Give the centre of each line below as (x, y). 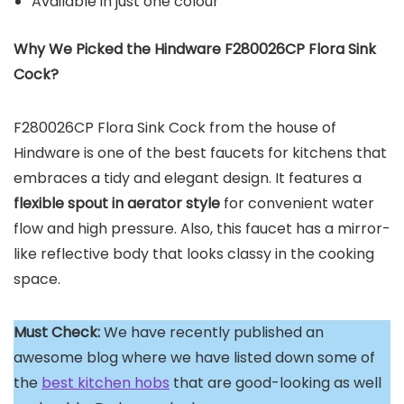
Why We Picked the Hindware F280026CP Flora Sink (195, 50)
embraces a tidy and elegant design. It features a (188, 179)
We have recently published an (212, 333)
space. (37, 280)
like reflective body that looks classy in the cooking (194, 254)
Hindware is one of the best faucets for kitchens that (200, 153)
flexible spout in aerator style (117, 204)
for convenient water (297, 204)
